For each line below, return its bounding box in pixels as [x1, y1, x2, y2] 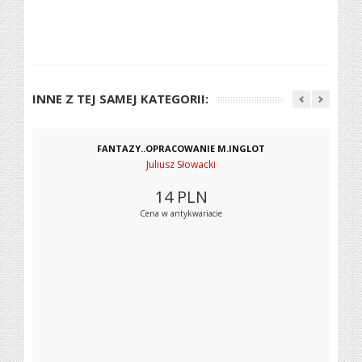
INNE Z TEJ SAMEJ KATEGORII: [32, 90, 209, 107]
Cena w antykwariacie [140, 208, 222, 219]
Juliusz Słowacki [146, 158, 216, 171]
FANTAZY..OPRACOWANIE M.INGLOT [97, 142, 265, 154]
